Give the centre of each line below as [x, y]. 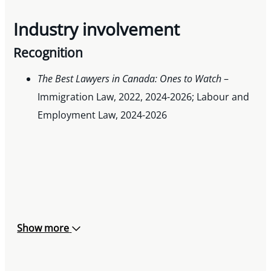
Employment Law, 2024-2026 [103, 115]
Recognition [48, 52]
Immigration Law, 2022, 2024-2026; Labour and [144, 96]
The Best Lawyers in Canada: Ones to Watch [130, 78]
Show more [43, 228]
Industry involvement [97, 29]
